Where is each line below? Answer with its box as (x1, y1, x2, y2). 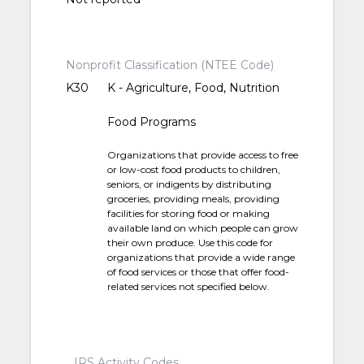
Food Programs (107, 115, 197, 130)
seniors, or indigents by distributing (107, 178, 272, 191)
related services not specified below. (107, 280, 271, 293)
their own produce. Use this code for (107, 236, 274, 249)
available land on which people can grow (107, 222, 299, 235)
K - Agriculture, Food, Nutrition (107, 80, 280, 96)
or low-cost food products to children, (107, 163, 281, 176)
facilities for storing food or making (107, 207, 271, 220)
